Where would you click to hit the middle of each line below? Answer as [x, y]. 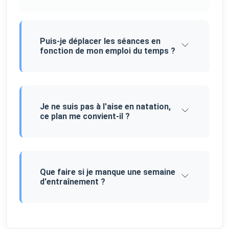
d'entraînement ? [73, 182]
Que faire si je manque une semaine [108, 172]
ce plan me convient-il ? [85, 117]
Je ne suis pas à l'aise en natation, [105, 107]
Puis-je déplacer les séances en [100, 41]
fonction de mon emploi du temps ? [108, 51]
